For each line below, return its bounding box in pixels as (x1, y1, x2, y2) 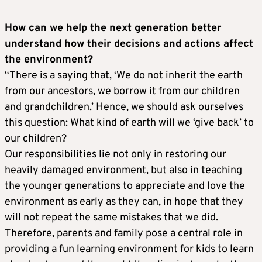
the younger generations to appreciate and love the (5, 179, 245, 193)
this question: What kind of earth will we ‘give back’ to (5, 116, 254, 130)
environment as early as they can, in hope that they (5, 195, 243, 209)
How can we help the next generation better (5, 21, 222, 35)
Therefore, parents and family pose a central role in (5, 226, 243, 240)
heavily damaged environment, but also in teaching (5, 163, 242, 177)
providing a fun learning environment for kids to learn (5, 242, 254, 256)
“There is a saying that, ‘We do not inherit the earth (5, 68, 243, 82)
